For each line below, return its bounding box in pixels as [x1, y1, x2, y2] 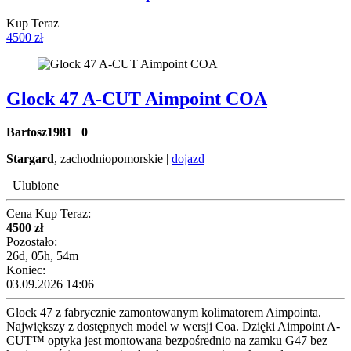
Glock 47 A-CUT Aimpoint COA [6, 88, 267, 109]
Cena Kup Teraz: [6, 206, 91, 220]
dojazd [172, 151, 204, 165]
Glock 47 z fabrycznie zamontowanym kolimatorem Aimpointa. [6, 305, 321, 319]
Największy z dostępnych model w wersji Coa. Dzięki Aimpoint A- [6, 319, 340, 333]
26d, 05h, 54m [6, 248, 78, 262]
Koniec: [6, 262, 45, 277]
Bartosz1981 [6, 125, 81, 139]
